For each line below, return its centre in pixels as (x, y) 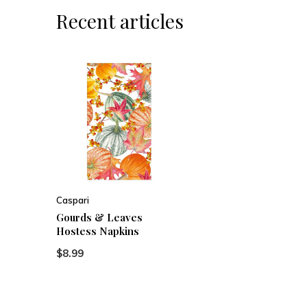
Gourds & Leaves (99, 218)
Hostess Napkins (98, 231)
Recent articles (120, 21)
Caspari (73, 200)
